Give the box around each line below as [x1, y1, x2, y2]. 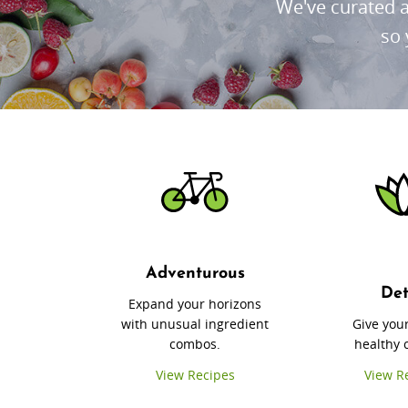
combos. [169, 335, 221, 353]
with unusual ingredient [121, 315, 270, 333]
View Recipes [155, 366, 235, 384]
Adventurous [145, 265, 245, 283]
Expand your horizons [128, 295, 262, 313]
